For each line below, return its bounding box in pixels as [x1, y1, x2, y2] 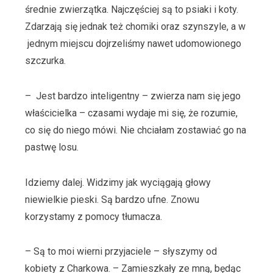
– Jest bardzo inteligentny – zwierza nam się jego [24, 90, 241, 102]
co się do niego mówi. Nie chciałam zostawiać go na [24, 124, 246, 136]
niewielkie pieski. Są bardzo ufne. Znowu [24, 193, 199, 205]
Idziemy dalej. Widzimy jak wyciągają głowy [24, 176, 211, 188]
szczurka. [24, 55, 66, 67]
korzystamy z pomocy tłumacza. [24, 210, 162, 222]
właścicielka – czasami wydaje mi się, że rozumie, [24, 107, 238, 119]
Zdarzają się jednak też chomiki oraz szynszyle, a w [24, 21, 246, 33]
